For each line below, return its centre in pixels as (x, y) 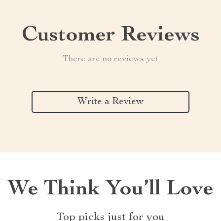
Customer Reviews (110, 36)
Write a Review (110, 102)
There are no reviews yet (110, 59)
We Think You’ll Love (110, 190)
